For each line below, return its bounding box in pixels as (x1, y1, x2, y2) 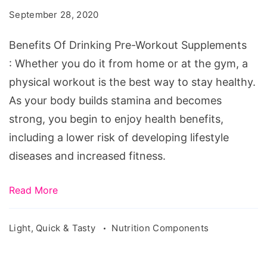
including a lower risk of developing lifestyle (9, 131, 229, 144)
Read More (9, 184, 58, 196)
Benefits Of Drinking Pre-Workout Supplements (9, 38, 247, 51)
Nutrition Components (111, 222, 209, 234)
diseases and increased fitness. (9, 149, 166, 162)
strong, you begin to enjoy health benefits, (9, 112, 223, 125)
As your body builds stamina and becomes (9, 94, 222, 107)
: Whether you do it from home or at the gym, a (9, 57, 248, 70)
